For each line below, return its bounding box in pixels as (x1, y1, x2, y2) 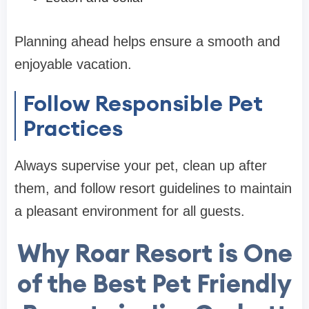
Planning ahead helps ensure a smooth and (14, 33, 280, 49)
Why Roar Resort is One (17, 237, 292, 269)
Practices (23, 113, 123, 142)
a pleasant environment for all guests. (14, 203, 245, 219)
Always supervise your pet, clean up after (14, 157, 267, 173)
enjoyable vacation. (14, 56, 132, 72)
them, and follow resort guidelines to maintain (14, 180, 292, 196)
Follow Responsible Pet (23, 88, 263, 117)
